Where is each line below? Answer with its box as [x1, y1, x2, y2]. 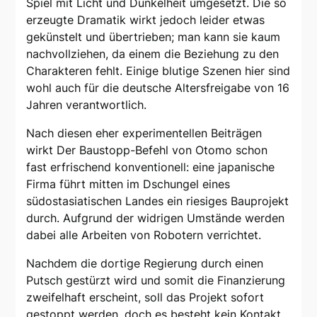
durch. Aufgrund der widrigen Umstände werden [26, 211, 285, 225]
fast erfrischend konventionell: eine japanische [26, 160, 275, 174]
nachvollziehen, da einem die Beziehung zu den [26, 47, 279, 61]
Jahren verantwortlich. [26, 98, 147, 112]
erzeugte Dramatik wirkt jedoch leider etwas [26, 13, 265, 27]
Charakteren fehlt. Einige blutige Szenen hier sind [26, 64, 291, 78]
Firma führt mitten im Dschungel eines [26, 177, 231, 191]
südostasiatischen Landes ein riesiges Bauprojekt [26, 194, 289, 208]
